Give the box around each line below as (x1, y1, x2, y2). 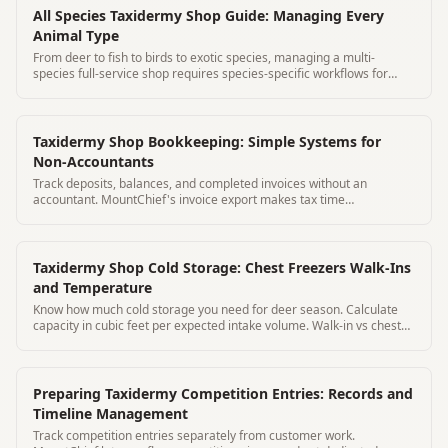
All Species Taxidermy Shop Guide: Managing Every (33, 5, 384, 25)
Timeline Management (33, 403, 188, 423)
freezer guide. (33, 332, 111, 350)
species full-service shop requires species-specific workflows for (33, 64, 388, 82)
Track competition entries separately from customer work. (33, 426, 355, 444)
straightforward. (33, 206, 123, 224)
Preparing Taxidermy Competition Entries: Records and (33, 383, 413, 403)
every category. (33, 80, 119, 98)
